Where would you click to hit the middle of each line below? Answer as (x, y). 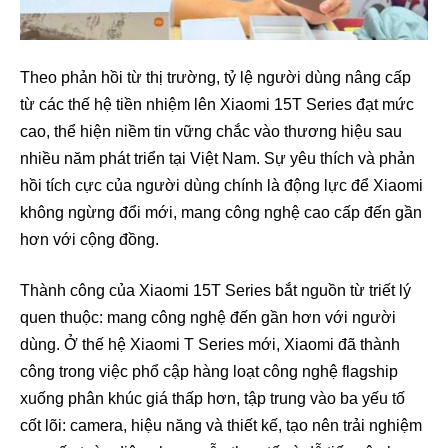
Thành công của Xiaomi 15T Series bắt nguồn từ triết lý (215, 290)
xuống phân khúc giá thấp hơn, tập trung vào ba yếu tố (212, 398)
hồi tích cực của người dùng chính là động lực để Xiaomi (221, 185)
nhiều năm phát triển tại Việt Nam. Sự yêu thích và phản (217, 158)
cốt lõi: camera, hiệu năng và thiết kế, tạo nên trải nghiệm (221, 425)
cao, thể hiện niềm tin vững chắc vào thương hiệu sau (211, 131)
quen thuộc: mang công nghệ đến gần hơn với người (208, 317)
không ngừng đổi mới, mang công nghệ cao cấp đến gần (221, 212)
